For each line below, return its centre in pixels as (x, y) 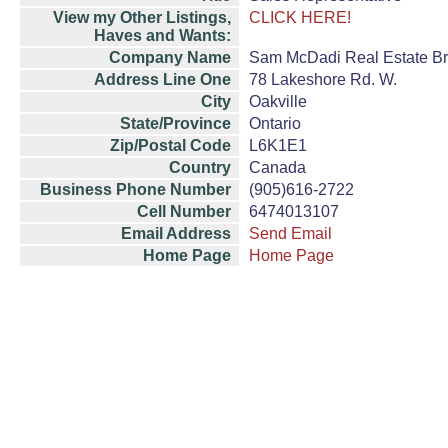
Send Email (290, 233)
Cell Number (184, 211)
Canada (277, 167)
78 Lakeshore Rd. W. (323, 79)
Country (200, 167)
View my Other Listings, (142, 17)
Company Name (170, 57)
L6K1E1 (278, 145)
